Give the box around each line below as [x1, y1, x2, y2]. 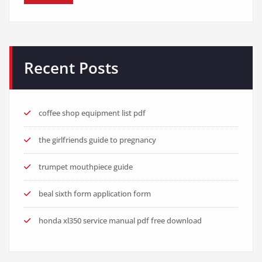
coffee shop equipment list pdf [39, 108, 146, 119]
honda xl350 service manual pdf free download [39, 215, 202, 226]
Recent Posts [24, 57, 119, 79]
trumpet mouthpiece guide [39, 161, 133, 173]
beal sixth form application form [39, 188, 151, 199]
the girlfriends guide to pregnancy [39, 135, 156, 146]
